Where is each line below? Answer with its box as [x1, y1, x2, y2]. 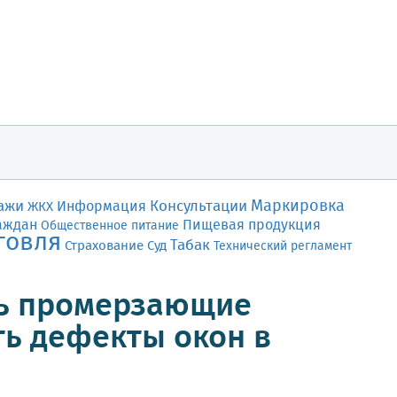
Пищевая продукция [183, 214, 321, 237]
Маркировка [251, 194, 345, 219]
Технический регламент [214, 237, 352, 256]
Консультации [150, 195, 247, 219]
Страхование [65, 236, 144, 257]
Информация [57, 196, 146, 218]
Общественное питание [41, 216, 179, 236]
